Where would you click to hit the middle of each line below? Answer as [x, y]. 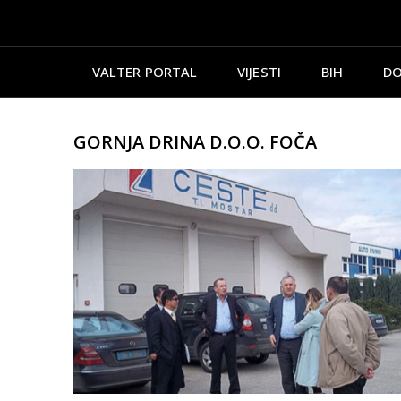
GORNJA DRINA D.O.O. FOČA [195, 141]
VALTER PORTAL [145, 71]
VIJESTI [259, 71]
